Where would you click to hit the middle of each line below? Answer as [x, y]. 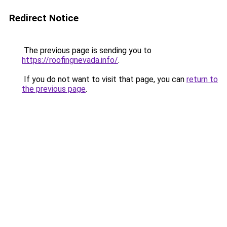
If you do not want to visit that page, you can [104, 79]
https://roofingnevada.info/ [70, 60]
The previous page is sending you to [87, 50]
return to [202, 79]
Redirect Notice [44, 18]
